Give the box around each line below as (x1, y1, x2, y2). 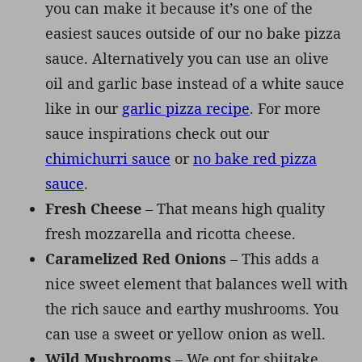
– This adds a (226, 248, 319, 268)
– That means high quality (141, 198, 325, 218)
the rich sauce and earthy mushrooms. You (45, 298, 339, 318)
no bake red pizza (193, 148, 317, 168)
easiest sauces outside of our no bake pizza (45, 23, 341, 43)
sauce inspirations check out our (45, 123, 269, 143)
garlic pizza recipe (122, 98, 250, 118)
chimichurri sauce (45, 148, 170, 168)
